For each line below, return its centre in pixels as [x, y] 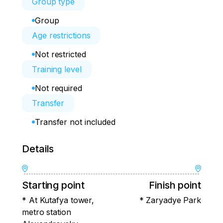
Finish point [175, 185]
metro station [47, 212]
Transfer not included [75, 122]
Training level [57, 69]
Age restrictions [61, 35]
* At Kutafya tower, [58, 200]
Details [38, 149]
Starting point [53, 185]
